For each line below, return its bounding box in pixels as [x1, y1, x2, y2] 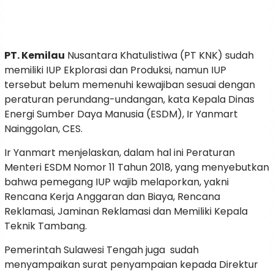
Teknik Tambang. [4, 219, 87, 234]
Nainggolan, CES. [4, 122, 83, 136]
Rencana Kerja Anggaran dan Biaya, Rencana [4, 190, 220, 204]
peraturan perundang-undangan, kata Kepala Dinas [4, 92, 254, 107]
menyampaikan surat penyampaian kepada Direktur [4, 257, 258, 272]
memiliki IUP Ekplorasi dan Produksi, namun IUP [4, 63, 226, 78]
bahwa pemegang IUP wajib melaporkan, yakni [4, 175, 229, 190]
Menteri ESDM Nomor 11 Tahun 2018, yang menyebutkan [4, 160, 269, 175]
